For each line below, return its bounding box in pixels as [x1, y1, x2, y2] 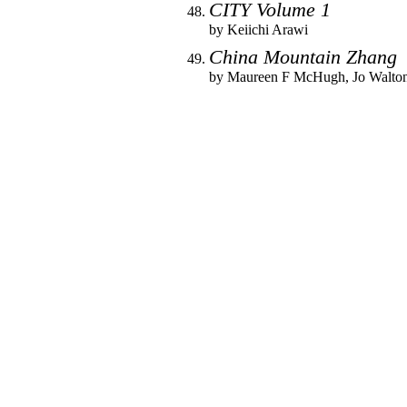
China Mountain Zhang [209, 45, 397, 68]
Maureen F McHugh [227, 68, 345, 84]
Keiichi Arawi [227, 21, 308, 37]
